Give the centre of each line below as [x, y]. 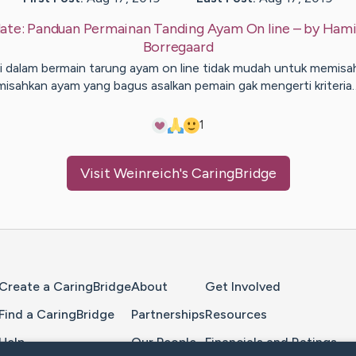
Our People [164, 342]
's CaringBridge [228, 174]
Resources [236, 314]
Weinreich [146, 174]
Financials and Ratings [271, 342]
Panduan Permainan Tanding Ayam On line [159, 29]
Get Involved [243, 287]
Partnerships [168, 314]
